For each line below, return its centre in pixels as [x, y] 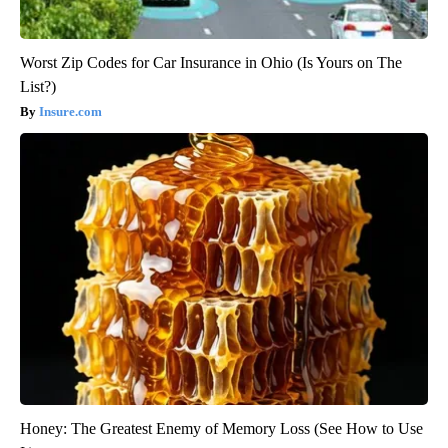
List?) [38, 86]
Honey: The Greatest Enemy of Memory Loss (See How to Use [221, 428]
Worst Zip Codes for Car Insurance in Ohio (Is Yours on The [211, 62]
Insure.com [70, 111]
